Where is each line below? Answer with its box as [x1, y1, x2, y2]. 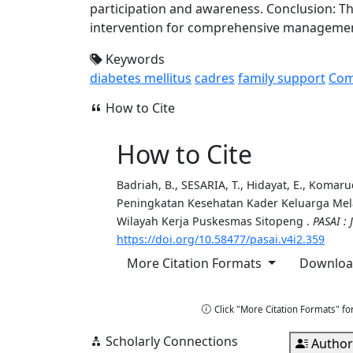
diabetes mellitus [90, 69, 191, 87]
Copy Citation [124, 302, 191, 315]
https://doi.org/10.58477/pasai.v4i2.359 [117, 232, 325, 247]
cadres [195, 69, 235, 87]
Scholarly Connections [102, 333, 238, 350]
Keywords [102, 50, 165, 68]
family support [238, 69, 325, 87]
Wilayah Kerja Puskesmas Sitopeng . [117, 214, 313, 229]
